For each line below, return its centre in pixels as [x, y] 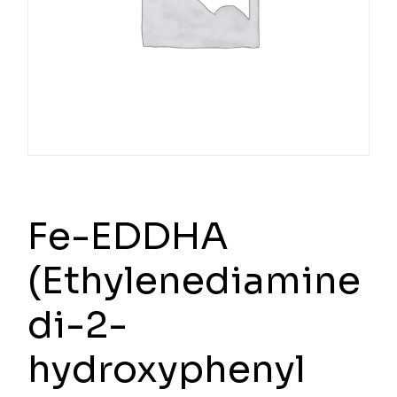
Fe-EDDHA [128, 237]
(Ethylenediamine [195, 281]
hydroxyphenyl [167, 370]
